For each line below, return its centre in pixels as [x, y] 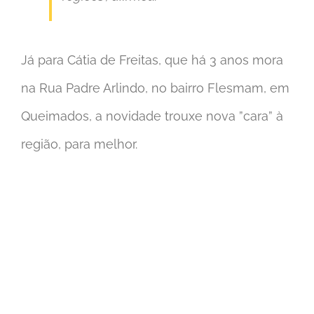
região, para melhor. [79, 144]
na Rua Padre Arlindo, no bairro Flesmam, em [155, 88]
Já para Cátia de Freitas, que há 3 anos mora [152, 60]
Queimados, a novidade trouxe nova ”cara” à [152, 116]
